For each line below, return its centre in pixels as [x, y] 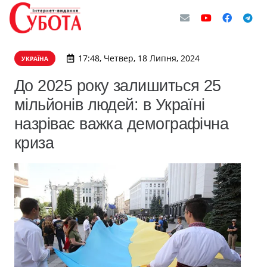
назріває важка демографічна [122, 124]
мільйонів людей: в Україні [110, 105]
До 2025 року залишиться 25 [118, 86]
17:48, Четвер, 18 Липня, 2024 [139, 58]
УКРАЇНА [35, 58]
